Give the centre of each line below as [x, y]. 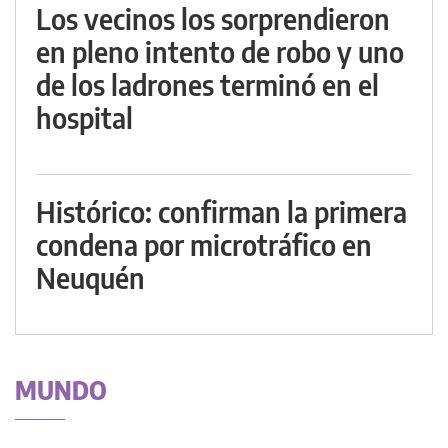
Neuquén [90, 278]
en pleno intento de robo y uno [220, 52]
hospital [84, 118]
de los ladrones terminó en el [207, 85]
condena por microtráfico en [204, 245]
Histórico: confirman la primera [221, 212]
